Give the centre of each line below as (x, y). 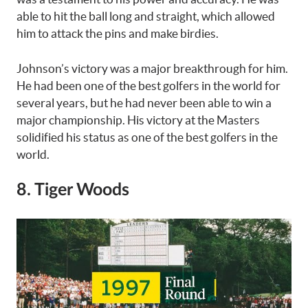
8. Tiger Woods (73, 190)
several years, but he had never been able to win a (144, 102)
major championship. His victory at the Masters (138, 120)
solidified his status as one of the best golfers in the (147, 137)
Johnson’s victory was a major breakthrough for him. (152, 68)
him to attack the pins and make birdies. (118, 34)
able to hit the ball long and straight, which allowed (146, 16)
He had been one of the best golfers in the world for (148, 85)
